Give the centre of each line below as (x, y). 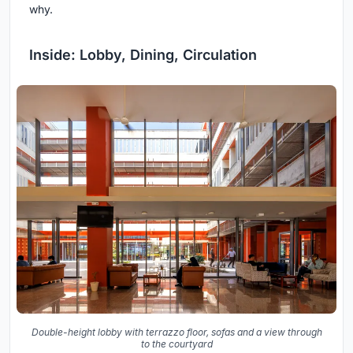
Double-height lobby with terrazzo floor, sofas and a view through (176, 333)
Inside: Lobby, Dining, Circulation (143, 55)
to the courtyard (176, 344)
